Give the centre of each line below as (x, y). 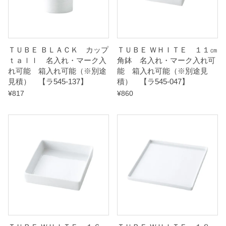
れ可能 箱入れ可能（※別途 (57, 71)
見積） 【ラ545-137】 (48, 81)
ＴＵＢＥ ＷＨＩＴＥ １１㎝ (167, 50)
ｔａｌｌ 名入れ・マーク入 (57, 60)
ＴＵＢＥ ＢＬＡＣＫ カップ (58, 50)
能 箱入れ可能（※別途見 (162, 71)
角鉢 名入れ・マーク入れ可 (166, 60)
